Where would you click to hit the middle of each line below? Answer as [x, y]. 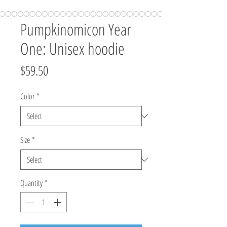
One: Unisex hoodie [72, 48]
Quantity [31, 183]
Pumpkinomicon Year [76, 29]
